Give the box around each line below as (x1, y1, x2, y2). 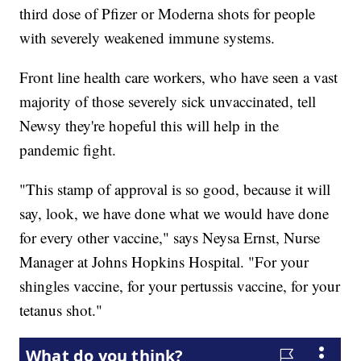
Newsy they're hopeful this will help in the (19, 114, 280, 135)
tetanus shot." (19, 299, 103, 320)
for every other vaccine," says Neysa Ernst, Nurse (19, 226, 321, 247)
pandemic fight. (19, 139, 127, 160)
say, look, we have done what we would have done (19, 202, 330, 223)
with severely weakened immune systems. (19, 27, 280, 48)
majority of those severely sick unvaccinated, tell (19, 90, 317, 111)
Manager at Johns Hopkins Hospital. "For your (19, 251, 309, 272)
